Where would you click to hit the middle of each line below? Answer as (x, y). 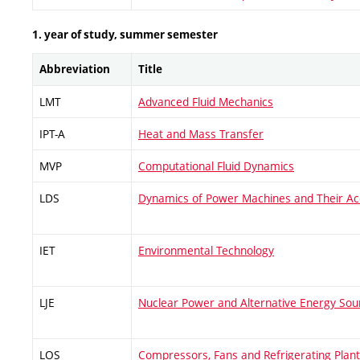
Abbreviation (75, 69)
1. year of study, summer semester (125, 34)
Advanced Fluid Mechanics (206, 101)
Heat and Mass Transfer (201, 133)
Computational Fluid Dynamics (216, 166)
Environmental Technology (206, 250)
